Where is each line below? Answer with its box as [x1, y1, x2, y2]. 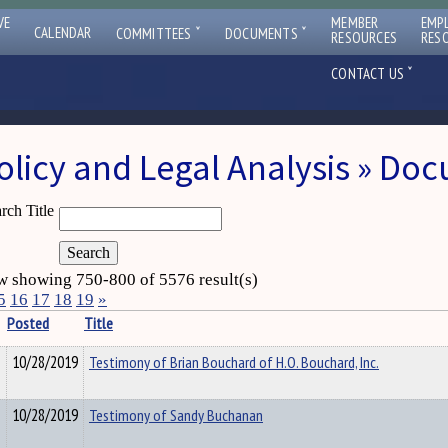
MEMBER [331, 13, 379, 32]
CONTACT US [331, 64, 408, 83]
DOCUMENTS [225, 24, 302, 43]
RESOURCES [331, 28, 398, 47]
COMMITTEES [115, 24, 195, 43]
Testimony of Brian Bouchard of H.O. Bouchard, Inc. [89, 351, 379, 373]
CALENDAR [34, 23, 92, 42]
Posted [7, 312, 49, 334]
